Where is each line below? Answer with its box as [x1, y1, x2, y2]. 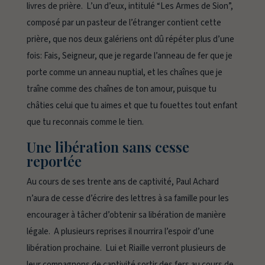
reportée [26, 151, 82, 171]
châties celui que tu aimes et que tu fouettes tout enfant [26, 99, 238, 112]
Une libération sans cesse [26, 137, 189, 157]
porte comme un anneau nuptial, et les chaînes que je [26, 66, 222, 79]
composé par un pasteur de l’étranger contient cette [26, 17, 221, 30]
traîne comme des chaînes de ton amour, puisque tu [26, 83, 216, 96]
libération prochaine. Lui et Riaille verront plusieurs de [26, 242, 226, 255]
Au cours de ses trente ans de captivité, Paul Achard [26, 176, 219, 189]
